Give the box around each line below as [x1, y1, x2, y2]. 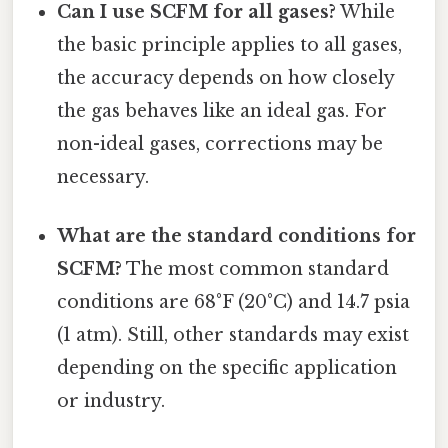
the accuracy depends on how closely [57, 66, 395, 89]
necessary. [57, 165, 150, 188]
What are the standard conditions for [57, 224, 417, 247]
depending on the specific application [57, 356, 398, 379]
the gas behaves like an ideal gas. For [57, 99, 388, 122]
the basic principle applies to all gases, [57, 33, 403, 56]
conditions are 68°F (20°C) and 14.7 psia [57, 290, 411, 313]
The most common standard [122, 257, 390, 280]
